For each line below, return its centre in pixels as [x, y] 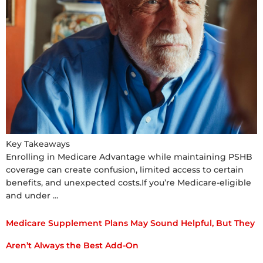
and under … [32, 196]
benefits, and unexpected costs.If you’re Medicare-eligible [129, 183]
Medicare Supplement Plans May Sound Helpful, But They [130, 223]
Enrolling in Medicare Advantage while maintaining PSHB [129, 157]
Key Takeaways [38, 144]
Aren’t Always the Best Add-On [72, 245]
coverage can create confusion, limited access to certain [125, 170]
